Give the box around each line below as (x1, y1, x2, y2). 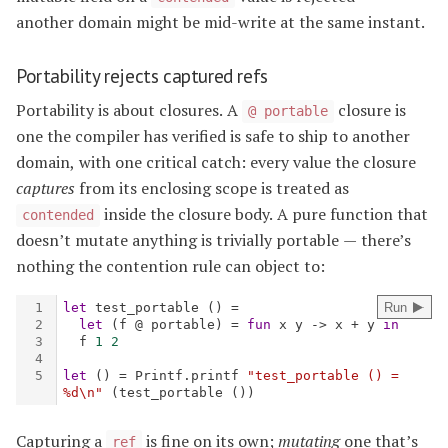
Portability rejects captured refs (16, 62, 268, 88)
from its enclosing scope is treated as (75, 177, 349, 200)
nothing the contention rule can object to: (16, 255, 325, 278)
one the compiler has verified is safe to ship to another (16, 125, 410, 148)
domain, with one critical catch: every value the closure (16, 151, 416, 174)
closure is (334, 99, 406, 122)
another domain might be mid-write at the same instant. (16, 10, 425, 33)
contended (22, 207, 94, 224)
